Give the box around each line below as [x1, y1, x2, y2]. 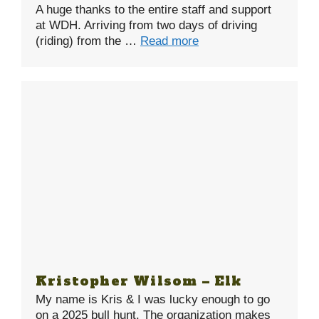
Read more [140, 33, 199, 48]
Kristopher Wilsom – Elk [36, 272, 242, 291]
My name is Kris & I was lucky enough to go [36, 293, 270, 307]
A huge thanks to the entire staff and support [36, 2, 271, 16]
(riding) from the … [36, 33, 140, 48]
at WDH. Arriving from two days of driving [36, 18, 257, 32]
